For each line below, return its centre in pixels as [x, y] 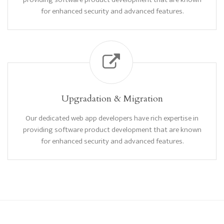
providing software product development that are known [112, 130]
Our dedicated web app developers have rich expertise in [112, 118]
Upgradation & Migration [112, 99]
